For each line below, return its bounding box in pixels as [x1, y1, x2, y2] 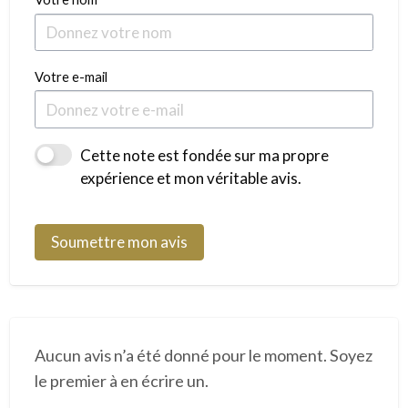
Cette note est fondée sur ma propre [79, 145, 329, 165]
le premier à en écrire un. [34, 371, 209, 392]
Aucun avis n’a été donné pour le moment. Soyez [34, 345, 372, 366]
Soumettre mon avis [50, 232, 188, 252]
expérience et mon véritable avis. [79, 168, 301, 188]
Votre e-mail [34, 68, 107, 86]
